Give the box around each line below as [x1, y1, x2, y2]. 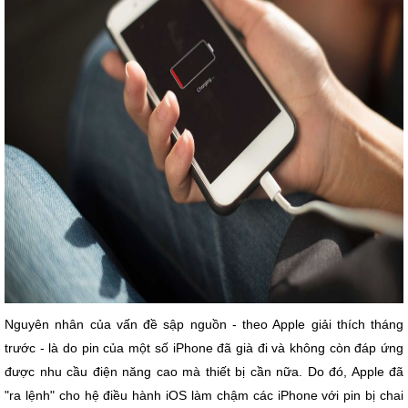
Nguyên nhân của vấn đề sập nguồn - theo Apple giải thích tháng [5, 317, 403, 331]
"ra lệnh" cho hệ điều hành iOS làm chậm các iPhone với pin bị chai [5, 388, 403, 403]
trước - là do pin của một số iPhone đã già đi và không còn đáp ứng [5, 341, 403, 355]
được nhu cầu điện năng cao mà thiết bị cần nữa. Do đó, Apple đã [5, 364, 403, 379]
